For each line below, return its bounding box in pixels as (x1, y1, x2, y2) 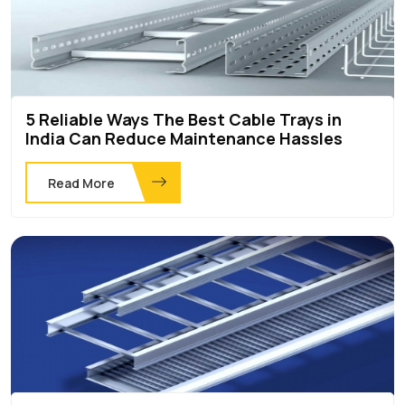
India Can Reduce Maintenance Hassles (25, 127, 343, 149)
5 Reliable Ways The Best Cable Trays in (25, 108, 342, 130)
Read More (48, 174, 115, 192)
